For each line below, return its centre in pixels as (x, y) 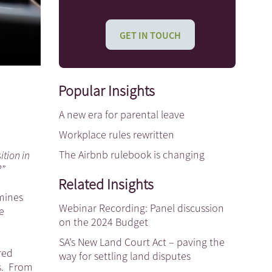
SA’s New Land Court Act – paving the (142, 242)
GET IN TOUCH (150, 35)
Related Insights (106, 184)
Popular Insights (107, 91)
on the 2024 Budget (104, 222)
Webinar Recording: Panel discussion (141, 208)
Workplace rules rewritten (117, 134)
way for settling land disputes (125, 256)
